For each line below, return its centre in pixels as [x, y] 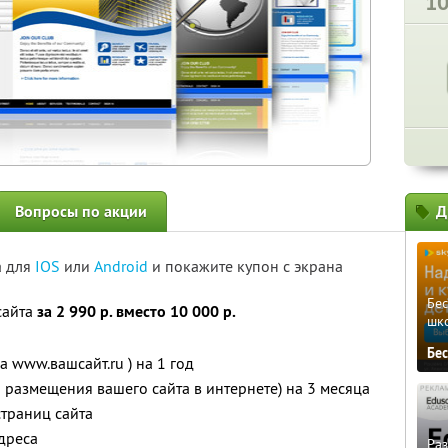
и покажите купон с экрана [247, 266]
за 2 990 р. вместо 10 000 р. [136, 311]
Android [123, 266]
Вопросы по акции [81, 211]
